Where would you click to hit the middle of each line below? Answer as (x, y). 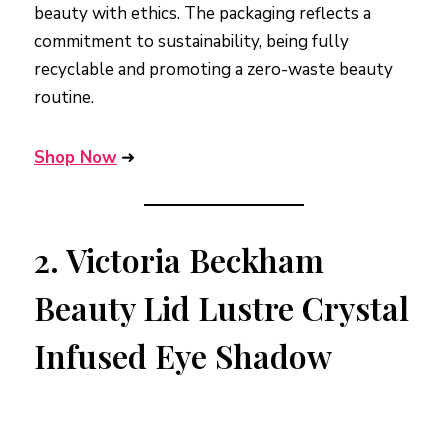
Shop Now (75, 158)
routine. (64, 98)
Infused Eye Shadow (183, 356)
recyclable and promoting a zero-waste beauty (213, 70)
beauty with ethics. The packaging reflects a (202, 14)
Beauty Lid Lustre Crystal (221, 308)
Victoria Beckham (195, 260)
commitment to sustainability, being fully (191, 42)
